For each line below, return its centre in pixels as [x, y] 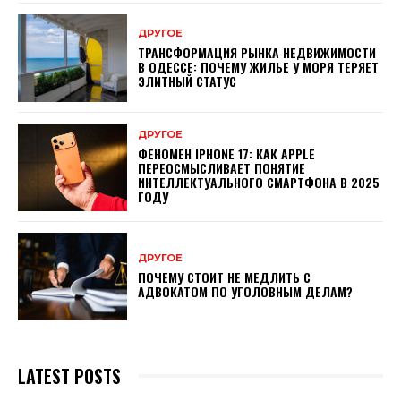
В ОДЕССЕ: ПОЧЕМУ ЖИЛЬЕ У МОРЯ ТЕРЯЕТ [259, 66]
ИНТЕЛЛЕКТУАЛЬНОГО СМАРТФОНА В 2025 [259, 183]
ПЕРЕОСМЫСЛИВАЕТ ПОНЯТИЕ [222, 168]
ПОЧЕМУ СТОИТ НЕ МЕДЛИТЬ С [225, 277]
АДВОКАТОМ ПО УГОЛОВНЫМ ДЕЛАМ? [246, 292]
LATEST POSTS [69, 375]
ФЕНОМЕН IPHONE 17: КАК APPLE [227, 154]
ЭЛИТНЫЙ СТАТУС [188, 81]
